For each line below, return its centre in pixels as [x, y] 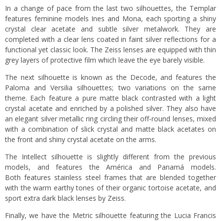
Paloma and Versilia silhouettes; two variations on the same [110, 88]
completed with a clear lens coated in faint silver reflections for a [110, 39]
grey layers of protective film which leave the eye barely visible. [105, 60]
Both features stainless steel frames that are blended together [110, 178]
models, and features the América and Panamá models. [110, 167]
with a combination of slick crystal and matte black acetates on [110, 129]
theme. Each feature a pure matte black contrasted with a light [110, 98]
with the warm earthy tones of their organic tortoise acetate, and [110, 188]
